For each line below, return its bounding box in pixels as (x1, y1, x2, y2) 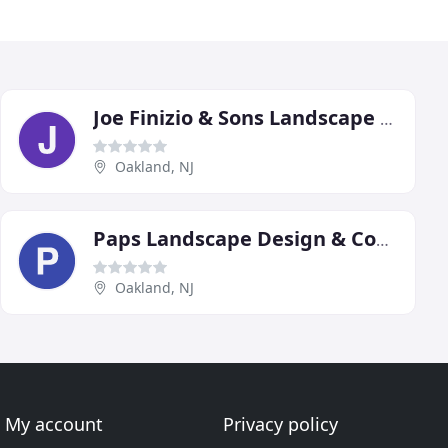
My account (5, 412, 104, 436)
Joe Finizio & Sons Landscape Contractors (380, 107, 393, 130)
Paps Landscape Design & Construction (376, 228, 389, 251)
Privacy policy (222, 412, 338, 436)
